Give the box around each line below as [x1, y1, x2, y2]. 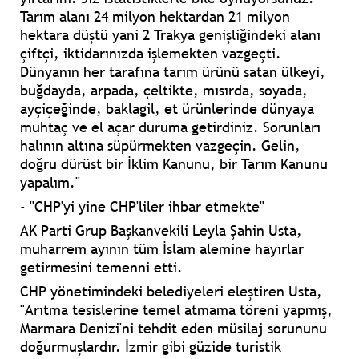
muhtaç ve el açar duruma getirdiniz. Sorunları [20, 118, 321, 137]
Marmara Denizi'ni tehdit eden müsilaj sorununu [20, 319, 327, 338]
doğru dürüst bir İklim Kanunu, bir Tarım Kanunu [20, 155, 328, 174]
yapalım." [20, 173, 80, 192]
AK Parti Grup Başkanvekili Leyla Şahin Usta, [20, 221, 302, 240]
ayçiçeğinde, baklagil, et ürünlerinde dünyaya [20, 99, 314, 119]
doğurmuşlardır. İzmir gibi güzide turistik [20, 337, 281, 357]
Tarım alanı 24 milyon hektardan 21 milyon [20, 7, 290, 26]
